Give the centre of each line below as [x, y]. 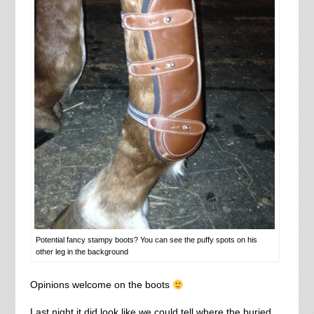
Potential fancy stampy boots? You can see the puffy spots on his [146, 240]
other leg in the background [82, 252]
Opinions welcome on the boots [101, 285]
